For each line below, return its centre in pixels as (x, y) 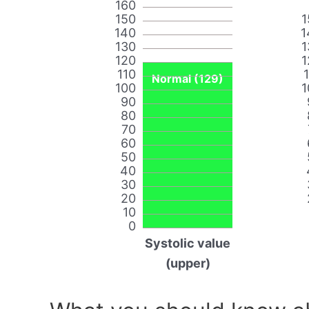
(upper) (188, 263)
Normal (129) (188, 79)
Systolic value (188, 243)
